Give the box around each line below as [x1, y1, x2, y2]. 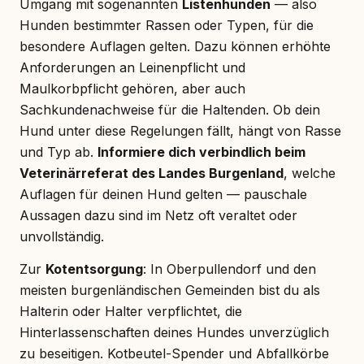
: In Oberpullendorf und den [143, 260, 316, 277]
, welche [284, 164, 336, 181]
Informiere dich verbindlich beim [97, 143, 305, 160]
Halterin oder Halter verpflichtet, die [19, 302, 242, 319]
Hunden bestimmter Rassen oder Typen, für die [19, 16, 314, 33]
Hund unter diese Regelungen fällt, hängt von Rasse [19, 122, 341, 139]
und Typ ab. [19, 143, 97, 160]
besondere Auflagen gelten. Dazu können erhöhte [19, 37, 331, 54]
